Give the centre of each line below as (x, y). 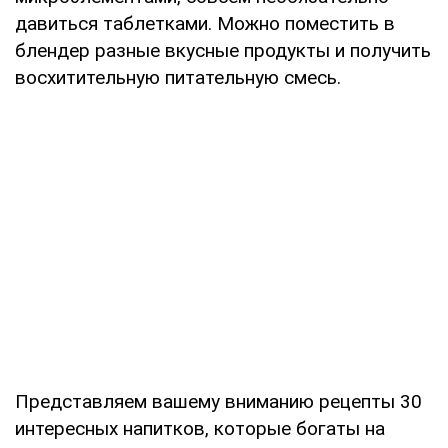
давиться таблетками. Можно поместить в (205, 23)
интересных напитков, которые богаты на (200, 428)
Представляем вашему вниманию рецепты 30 (218, 401)
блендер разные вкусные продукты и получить (223, 50)
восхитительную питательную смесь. (178, 77)
